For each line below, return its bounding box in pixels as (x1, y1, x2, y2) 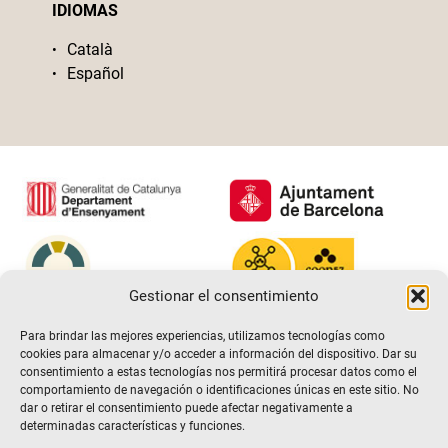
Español (67, 64, 125, 84)
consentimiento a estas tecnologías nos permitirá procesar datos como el (20, 365, 417, 379)
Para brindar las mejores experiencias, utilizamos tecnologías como (20, 329, 385, 343)
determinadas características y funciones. (20, 419, 245, 433)
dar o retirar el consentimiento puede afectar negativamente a (20, 401, 353, 415)
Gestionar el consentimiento (129, 287, 319, 305)
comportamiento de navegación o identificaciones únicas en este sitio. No (20, 383, 419, 397)
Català (67, 40, 114, 60)
